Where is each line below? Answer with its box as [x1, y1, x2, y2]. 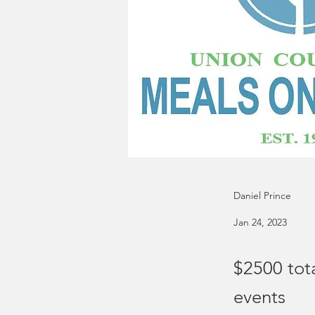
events [233, 286, 285, 308]
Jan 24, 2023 [233, 216, 287, 229]
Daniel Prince [233, 189, 291, 202]
